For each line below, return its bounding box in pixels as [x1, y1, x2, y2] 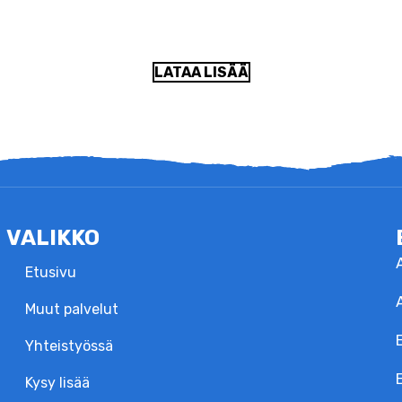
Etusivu [24, 263, 76, 281]
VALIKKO [5, 224, 100, 250]
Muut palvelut [24, 300, 118, 318]
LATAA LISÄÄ [153, 64, 249, 82]
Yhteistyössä [24, 336, 113, 354]
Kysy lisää [24, 373, 90, 391]
